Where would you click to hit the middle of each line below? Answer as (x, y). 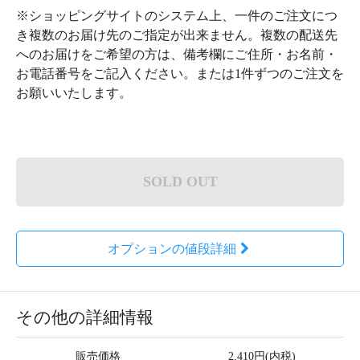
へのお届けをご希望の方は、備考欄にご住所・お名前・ (177, 54)
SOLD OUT (180, 181)
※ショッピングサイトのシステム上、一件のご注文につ (177, 15)
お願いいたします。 (74, 92)
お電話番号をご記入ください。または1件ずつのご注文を (180, 73)
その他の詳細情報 (85, 317)
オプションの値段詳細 (172, 248)
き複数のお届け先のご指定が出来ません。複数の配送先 (177, 35)
